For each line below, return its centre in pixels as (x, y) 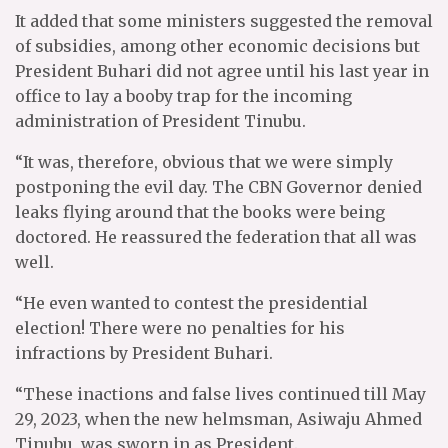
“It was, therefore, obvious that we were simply (204, 162)
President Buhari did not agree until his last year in (222, 71)
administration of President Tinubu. (160, 121)
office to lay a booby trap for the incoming (183, 96)
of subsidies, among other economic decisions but (217, 46)
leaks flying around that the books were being (200, 212)
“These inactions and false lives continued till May (220, 394)
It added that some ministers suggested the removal (224, 21)
